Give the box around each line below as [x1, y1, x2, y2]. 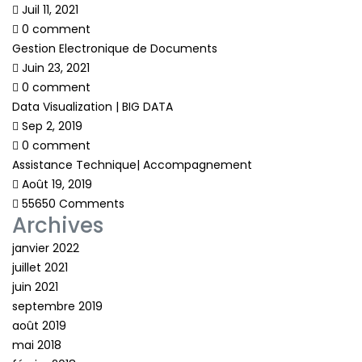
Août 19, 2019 [19, 175, 92, 192]
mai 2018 [12, 336, 61, 353]
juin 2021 [12, 278, 58, 295]
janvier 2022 [12, 239, 79, 256]
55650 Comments [19, 195, 124, 212]
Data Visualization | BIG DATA [12, 98, 173, 115]
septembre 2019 [12, 297, 103, 314]
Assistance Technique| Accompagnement [12, 156, 252, 173]
